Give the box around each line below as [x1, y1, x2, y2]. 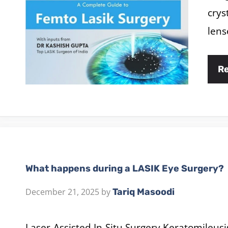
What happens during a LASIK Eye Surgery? [25, 163, 224, 175]
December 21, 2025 [25, 186, 99, 198]
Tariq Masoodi [112, 186, 175, 198]
